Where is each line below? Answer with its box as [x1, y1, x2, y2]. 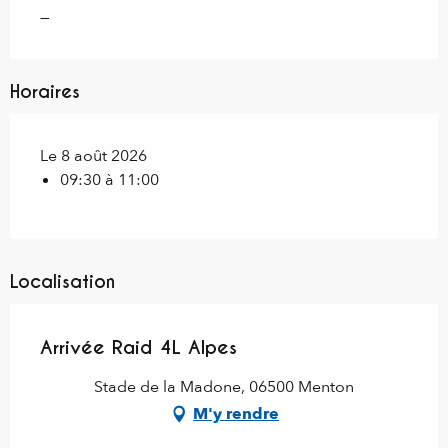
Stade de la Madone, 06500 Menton [94, 375, 354, 398]
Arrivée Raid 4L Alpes [40, 334, 237, 359]
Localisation [10, 269, 115, 293]
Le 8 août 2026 [40, 144, 147, 167]
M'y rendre [193, 402, 279, 425]
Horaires [10, 79, 80, 103]
